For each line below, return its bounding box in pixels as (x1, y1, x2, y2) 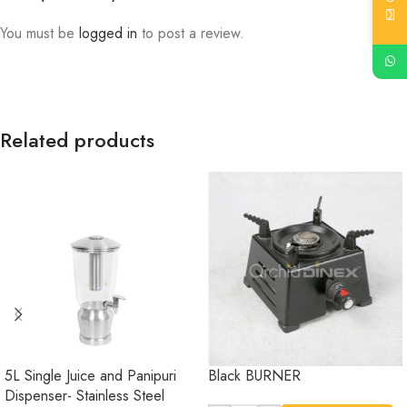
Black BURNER (208, 365, 301, 387)
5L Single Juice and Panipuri (5, 365, 176, 387)
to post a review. (137, 23, 244, 45)
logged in (79, 23, 137, 45)
